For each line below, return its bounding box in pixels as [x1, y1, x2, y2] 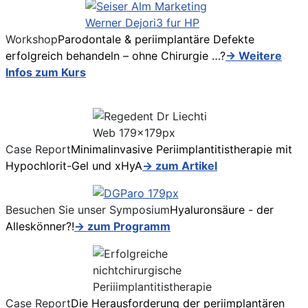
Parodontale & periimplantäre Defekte [58, 32, 254, 47]
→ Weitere [225, 49, 282, 63]
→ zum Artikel [142, 159, 217, 173]
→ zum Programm [74, 219, 170, 234]
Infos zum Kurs [5, 65, 86, 80]
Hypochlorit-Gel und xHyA [5, 159, 142, 173]
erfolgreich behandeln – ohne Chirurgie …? [5, 49, 225, 63]
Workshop [5, 32, 58, 47]
